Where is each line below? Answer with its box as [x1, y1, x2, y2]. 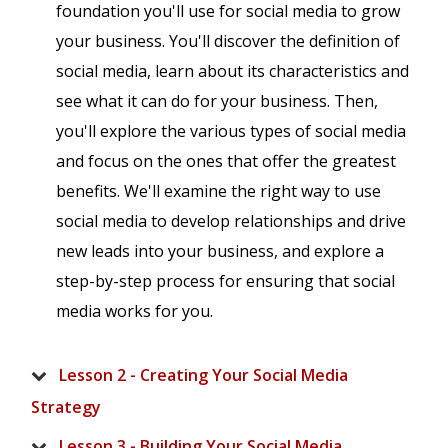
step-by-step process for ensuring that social [56, 270, 395, 293]
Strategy [31, 396, 101, 419]
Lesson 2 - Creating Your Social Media [59, 364, 348, 387]
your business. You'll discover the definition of [56, 30, 400, 53]
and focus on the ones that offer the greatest [56, 150, 396, 173]
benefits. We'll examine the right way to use [56, 180, 381, 203]
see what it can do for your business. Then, [56, 90, 378, 113]
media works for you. [56, 300, 213, 323]
